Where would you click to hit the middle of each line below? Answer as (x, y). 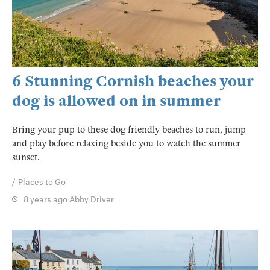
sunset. (26, 158)
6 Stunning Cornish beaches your (133, 81)
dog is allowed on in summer (116, 101)
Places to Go (42, 183)
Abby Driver (91, 200)
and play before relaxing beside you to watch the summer (126, 144)
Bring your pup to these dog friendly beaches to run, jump (129, 130)
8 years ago (46, 200)
